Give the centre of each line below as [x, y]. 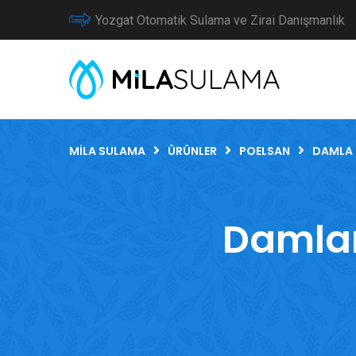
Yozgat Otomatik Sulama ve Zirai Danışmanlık [220, 20]
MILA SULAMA [107, 151]
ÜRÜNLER [192, 151]
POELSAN [265, 151]
